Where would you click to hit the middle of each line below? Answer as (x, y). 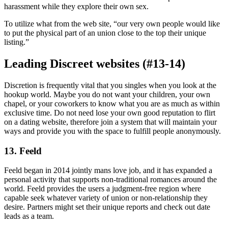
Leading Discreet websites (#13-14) (95, 64)
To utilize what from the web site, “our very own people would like (112, 24)
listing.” (17, 42)
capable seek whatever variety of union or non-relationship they (106, 198)
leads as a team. (29, 216)
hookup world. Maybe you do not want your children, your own (107, 94)
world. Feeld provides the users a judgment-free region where (103, 189)
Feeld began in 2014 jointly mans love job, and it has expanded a (108, 170)
